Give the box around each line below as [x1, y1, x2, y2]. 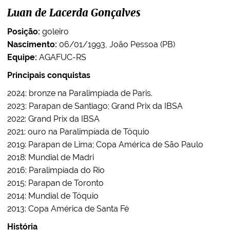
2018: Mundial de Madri [7, 152, 94, 162]
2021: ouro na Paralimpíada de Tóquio [7, 127, 149, 137]
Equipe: [7, 52, 37, 62]
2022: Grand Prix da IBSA [7, 114, 100, 124]
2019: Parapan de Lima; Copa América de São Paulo [7, 140, 203, 149]
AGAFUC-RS [37, 52, 86, 62]
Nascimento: [7, 40, 57, 49]
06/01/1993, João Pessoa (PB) [57, 40, 175, 49]
